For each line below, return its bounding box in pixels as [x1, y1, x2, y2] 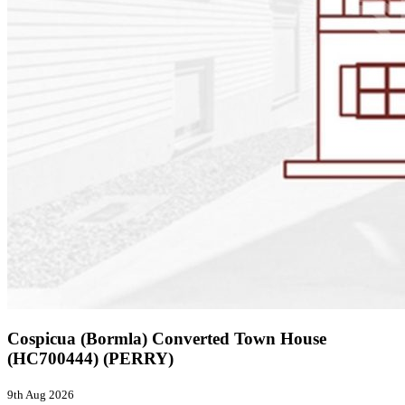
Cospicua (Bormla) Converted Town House [7, 329, 326, 349]
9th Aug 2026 [7, 388, 74, 402]
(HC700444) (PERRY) [7, 349, 174, 369]
